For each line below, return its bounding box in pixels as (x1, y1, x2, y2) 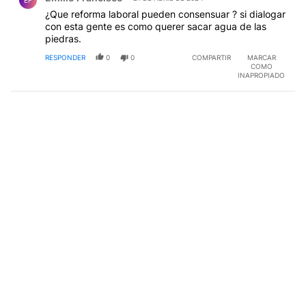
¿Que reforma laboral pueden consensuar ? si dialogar (45, 8, 286, 20)
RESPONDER (45, 53, 85, 61)
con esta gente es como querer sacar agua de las (45, 20, 266, 32)
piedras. (45, 32, 81, 44)
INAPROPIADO (238, 70, 285, 79)
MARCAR (247, 53, 276, 61)
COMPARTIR (192, 53, 231, 61)
